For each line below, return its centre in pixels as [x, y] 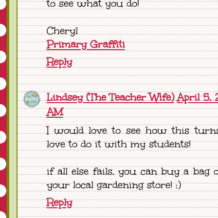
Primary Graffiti [86, 44]
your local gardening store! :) [114, 185]
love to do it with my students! [118, 144]
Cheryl [62, 30]
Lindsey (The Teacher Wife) [110, 98]
